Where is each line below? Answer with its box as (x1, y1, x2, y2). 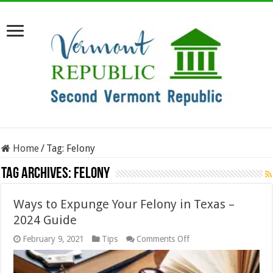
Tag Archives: (1, 166, 74, 182)
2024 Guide (13, 213, 77, 227)
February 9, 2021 (23, 234, 84, 244)
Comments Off (136, 234, 190, 244)
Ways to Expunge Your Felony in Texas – (13, 197, 235, 211)
